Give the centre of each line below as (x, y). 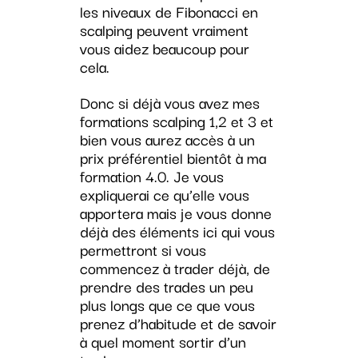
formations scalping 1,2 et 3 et (176, 121)
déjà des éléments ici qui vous (177, 231)
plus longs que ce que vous (167, 305)
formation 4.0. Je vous (151, 176)
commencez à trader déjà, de (175, 268)
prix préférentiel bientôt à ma (173, 158)
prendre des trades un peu (166, 286)
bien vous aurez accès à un (167, 139)
